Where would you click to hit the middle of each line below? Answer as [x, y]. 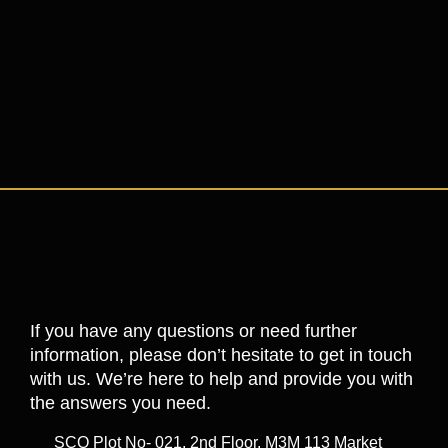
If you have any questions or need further [193, 331]
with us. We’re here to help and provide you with [221, 379]
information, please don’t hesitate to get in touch [221, 355]
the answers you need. [120, 403]
